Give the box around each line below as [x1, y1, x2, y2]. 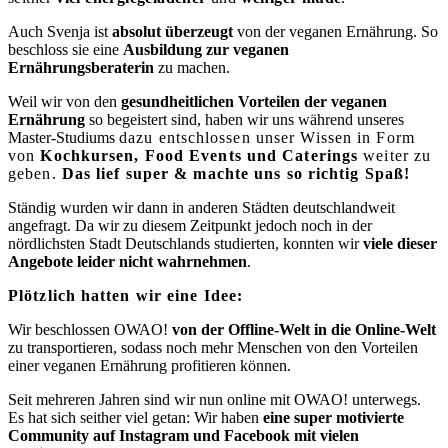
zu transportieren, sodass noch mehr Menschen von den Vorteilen [8, 338, 418, 356]
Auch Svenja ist [8, 22, 112, 40]
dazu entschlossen [119, 128, 251, 146]
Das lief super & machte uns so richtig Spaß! [61, 164, 411, 182]
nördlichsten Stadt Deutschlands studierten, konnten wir [8, 234, 363, 252]
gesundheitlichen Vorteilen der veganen [121, 92, 387, 110]
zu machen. [154, 58, 234, 76]
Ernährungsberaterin [8, 58, 154, 76]
